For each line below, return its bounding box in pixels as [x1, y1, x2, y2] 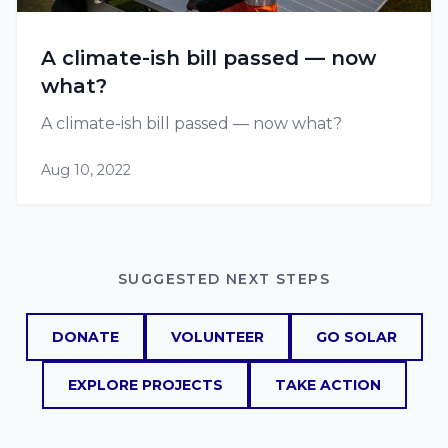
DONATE [51, 328, 119, 346]
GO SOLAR [315, 328, 397, 346]
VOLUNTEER [170, 328, 264, 346]
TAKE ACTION [274, 376, 381, 394]
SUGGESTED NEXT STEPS [118, 270, 330, 288]
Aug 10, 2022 [41, 161, 131, 179]
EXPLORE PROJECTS [67, 376, 223, 394]
